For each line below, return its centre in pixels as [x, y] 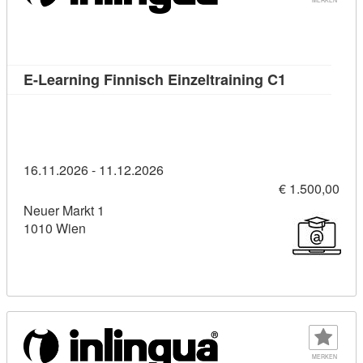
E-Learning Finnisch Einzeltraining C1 [155, 79]
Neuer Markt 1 [64, 211]
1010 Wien [55, 228]
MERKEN [324, 356]
